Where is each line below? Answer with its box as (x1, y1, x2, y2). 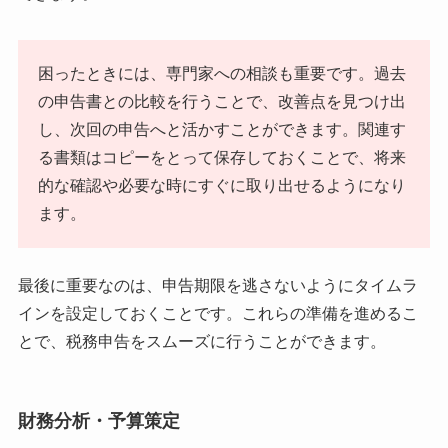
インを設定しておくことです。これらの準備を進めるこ (17, 304, 418, 322)
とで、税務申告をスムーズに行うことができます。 (17, 332, 386, 350)
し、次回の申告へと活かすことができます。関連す (37, 120, 406, 138)
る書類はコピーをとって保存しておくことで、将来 (37, 148, 406, 166)
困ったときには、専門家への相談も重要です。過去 (37, 64, 406, 82)
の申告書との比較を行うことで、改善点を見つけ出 (37, 92, 406, 110)
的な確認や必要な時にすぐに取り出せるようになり (37, 176, 406, 194)
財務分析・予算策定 (17, 410, 180, 431)
